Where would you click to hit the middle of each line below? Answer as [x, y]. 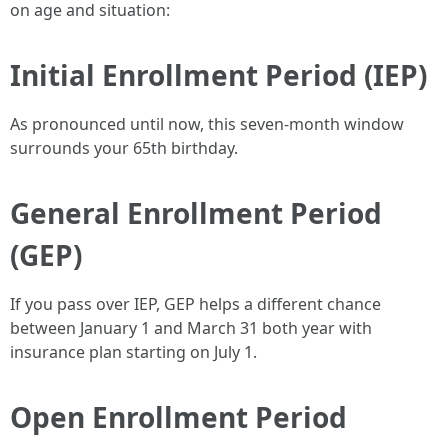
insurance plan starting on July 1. [133, 352]
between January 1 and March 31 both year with [191, 328]
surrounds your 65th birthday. [124, 148]
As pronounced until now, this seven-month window [207, 124]
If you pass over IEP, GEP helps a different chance [195, 304]
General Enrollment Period [196, 213]
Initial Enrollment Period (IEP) [218, 75]
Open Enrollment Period [178, 417]
